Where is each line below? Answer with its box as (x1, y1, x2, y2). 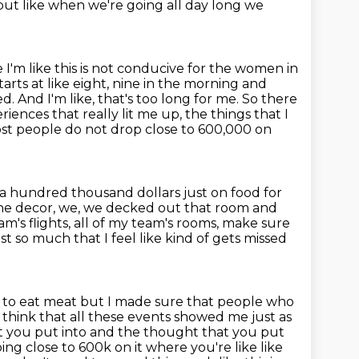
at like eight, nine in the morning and (31, 76, 267, 91)
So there (242, 91, 297, 107)
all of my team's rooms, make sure (74, 216, 290, 231)
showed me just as (174, 309, 292, 325)
